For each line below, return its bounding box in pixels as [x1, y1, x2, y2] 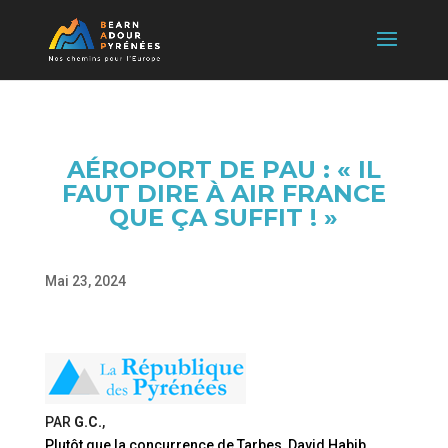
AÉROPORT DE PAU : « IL [66, 155, 381, 184]
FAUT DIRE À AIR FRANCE [61, 179, 386, 208]
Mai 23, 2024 [44, 273, 126, 289]
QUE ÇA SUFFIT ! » [109, 203, 339, 232]
